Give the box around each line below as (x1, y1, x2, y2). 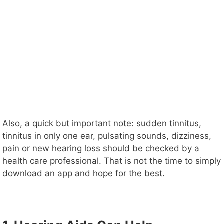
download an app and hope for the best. (2, 168, 165, 179)
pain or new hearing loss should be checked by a (2, 143, 199, 154)
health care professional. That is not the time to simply (2, 156, 221, 166)
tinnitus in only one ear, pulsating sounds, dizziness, (2, 131, 211, 141)
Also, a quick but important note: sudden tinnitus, (2, 118, 201, 129)
